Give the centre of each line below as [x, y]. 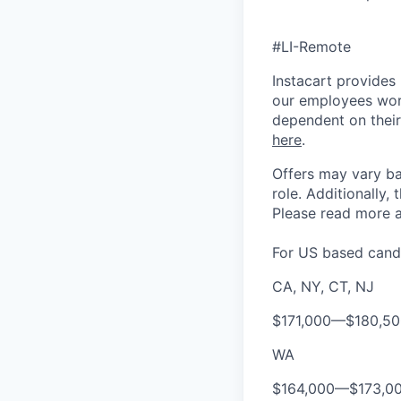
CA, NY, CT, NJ [323, 286]
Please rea [307, 213]
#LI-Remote [311, 47]
